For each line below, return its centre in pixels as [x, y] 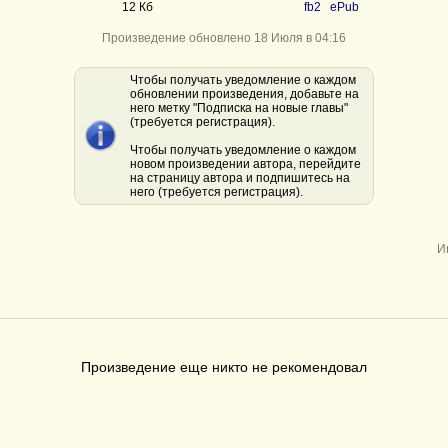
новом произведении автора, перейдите [245, 164]
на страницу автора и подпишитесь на [240, 178]
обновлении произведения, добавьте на [244, 94]
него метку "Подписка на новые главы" [239, 108]
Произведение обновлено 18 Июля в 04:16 [224, 38]
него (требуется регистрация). [216, 192]
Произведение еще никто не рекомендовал [224, 367]
